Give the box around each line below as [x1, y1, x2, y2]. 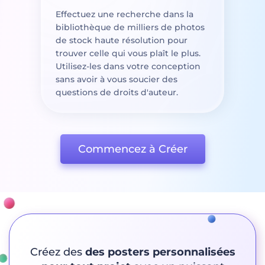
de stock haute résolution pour [56, 34, 188, 46]
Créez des [30, 245, 85, 258]
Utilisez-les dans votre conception [56, 60, 201, 72]
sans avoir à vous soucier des [56, 73, 177, 85]
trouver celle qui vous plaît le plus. [56, 47, 201, 59]
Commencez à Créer [77, 142, 188, 156]
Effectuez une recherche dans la [56, 8, 193, 20]
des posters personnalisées [85, 245, 235, 258]
